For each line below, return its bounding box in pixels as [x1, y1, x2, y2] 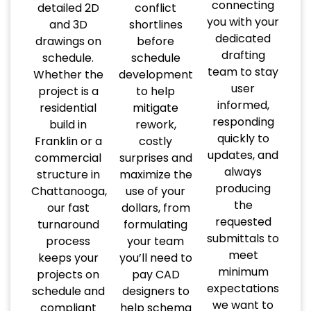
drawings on [35, 33, 101, 49]
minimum [217, 263, 269, 280]
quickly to [217, 130, 269, 146]
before [137, 33, 174, 49]
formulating [124, 216, 187, 233]
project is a [37, 83, 99, 99]
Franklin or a [34, 133, 102, 149]
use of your [126, 183, 185, 199]
